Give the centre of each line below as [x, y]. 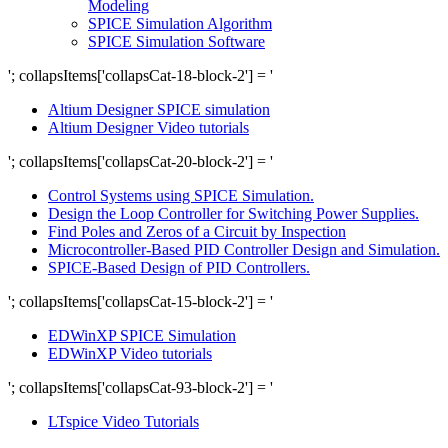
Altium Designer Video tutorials [148, 128]
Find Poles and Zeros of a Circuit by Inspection [197, 232]
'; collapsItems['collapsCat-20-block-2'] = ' [140, 162]
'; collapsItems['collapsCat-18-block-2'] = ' [140, 76]
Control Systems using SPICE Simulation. [181, 196]
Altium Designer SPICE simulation [159, 110]
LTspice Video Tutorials [123, 422]
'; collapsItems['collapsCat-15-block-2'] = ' [140, 302]
